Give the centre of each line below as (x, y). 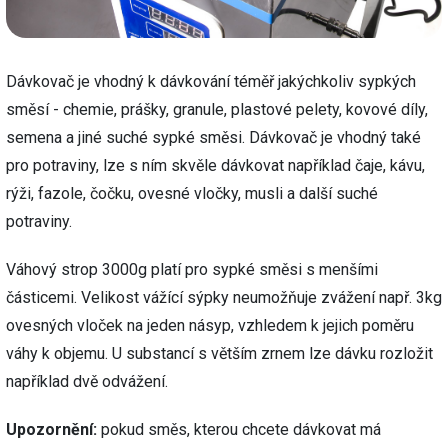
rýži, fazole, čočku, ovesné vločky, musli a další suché (192, 193)
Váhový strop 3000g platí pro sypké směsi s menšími (192, 269)
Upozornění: (51, 429)
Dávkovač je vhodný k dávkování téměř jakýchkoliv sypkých (211, 81)
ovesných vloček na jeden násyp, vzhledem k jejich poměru (210, 325)
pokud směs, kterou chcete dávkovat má (239, 429)
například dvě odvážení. (87, 381)
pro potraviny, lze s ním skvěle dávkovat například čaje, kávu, (215, 165)
